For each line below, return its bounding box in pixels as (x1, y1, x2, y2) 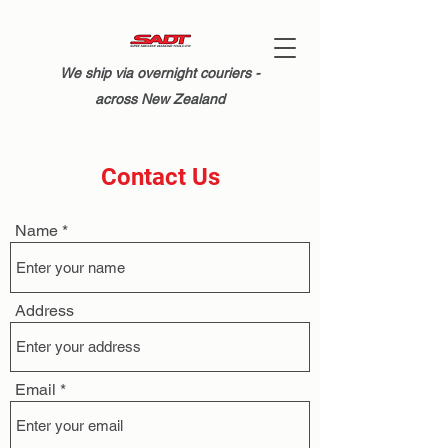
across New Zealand (95, 91, 225, 107)
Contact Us (100, 163, 220, 191)
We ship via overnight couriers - (60, 65, 260, 81)
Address (15, 301, 74, 320)
